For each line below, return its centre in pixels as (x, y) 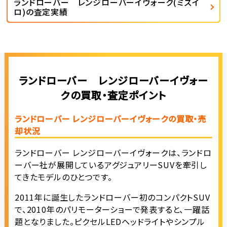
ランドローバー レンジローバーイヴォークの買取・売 (110, 119)
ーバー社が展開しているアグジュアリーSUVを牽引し (111, 165)
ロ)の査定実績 (41, 11)
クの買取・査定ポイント (113, 95)
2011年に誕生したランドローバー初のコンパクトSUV (112, 197)
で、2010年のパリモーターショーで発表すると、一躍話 (112, 210)
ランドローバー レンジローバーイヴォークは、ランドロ (113, 153)
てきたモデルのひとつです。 (63, 177)
